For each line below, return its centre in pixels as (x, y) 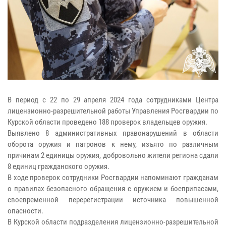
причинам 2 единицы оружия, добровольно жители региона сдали (113, 155)
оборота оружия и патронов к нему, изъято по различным (113, 144)
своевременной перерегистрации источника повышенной (113, 200)
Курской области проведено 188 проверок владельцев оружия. (107, 122)
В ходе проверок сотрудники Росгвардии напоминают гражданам (113, 177)
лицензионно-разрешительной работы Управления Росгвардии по (113, 111)
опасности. (25, 211)
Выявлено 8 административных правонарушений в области (113, 133)
